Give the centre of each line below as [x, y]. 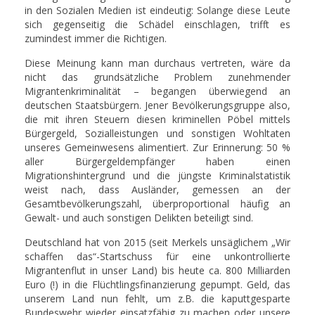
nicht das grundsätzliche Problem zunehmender [157, 77]
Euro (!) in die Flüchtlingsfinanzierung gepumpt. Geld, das [157, 284]
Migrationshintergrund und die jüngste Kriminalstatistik [157, 175]
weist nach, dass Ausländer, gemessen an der [157, 189]
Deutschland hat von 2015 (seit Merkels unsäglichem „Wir [157, 242]
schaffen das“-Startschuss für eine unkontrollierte [157, 256]
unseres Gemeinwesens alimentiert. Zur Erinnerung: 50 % [157, 147]
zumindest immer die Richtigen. [96, 38]
